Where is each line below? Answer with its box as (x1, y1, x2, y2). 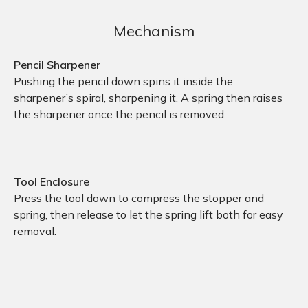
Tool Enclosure (14, 174, 89, 188)
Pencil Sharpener (14, 57, 100, 71)
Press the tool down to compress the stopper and (14, 190, 264, 205)
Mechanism (113, 21, 195, 41)
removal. (14, 223, 56, 238)
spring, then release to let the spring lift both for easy (14, 207, 283, 221)
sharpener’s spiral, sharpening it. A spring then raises (14, 90, 283, 104)
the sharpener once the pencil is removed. (14, 107, 226, 121)
